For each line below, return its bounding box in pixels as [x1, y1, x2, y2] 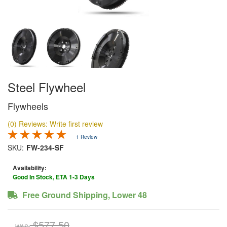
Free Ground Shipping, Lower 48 [20, 188, 147, 201]
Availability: [13, 163, 47, 172]
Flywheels [8, 99, 48, 112]
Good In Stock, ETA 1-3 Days [13, 172, 95, 181]
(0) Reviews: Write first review [8, 118, 103, 129]
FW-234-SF [26, 142, 64, 153]
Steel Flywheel [8, 78, 86, 96]
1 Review [76, 133, 97, 140]
